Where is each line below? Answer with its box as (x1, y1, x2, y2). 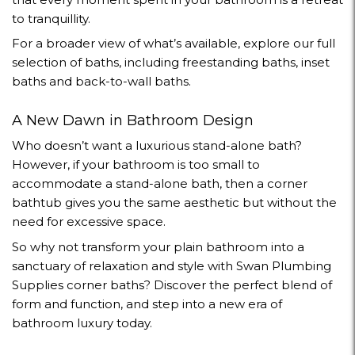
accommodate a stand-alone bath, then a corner (12, 176, 307, 191)
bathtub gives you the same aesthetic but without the (12, 195, 337, 210)
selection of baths (12, 55, 119, 70)
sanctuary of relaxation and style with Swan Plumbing (12, 258, 331, 273)
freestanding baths (182, 55, 296, 70)
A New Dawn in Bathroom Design (12, 112, 254, 129)
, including (119, 55, 182, 70)
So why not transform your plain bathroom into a (12, 239, 304, 254)
